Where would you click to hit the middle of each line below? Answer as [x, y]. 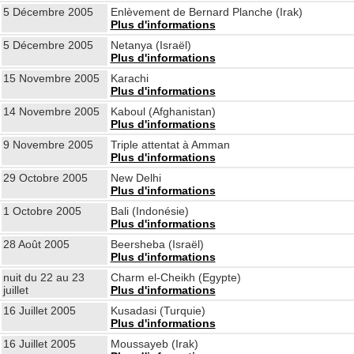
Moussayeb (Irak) [154, 344]
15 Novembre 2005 [51, 78]
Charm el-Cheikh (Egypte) [175, 277]
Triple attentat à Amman [170, 145]
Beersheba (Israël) [157, 244]
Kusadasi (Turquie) [158, 311]
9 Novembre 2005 [48, 145]
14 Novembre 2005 [51, 111]
